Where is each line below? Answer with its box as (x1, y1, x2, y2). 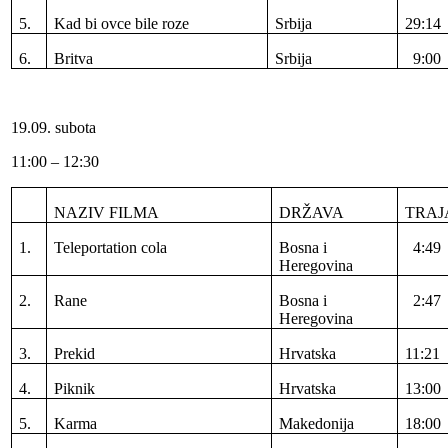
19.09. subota (11, 118, 96, 136)
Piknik (54, 379, 96, 397)
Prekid (54, 344, 96, 362)
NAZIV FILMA (54, 203, 160, 221)
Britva (54, 49, 94, 67)
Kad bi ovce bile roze (54, 14, 190, 32)
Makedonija (279, 414, 355, 432)
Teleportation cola (54, 238, 168, 256)
